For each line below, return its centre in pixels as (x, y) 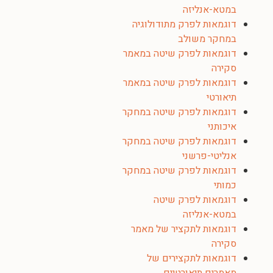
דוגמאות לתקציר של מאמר (184, 229)
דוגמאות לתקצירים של (192, 258)
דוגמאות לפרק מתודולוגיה (184, 24)
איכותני (222, 127)
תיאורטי (222, 97)
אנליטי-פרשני (209, 156)
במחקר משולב (207, 39)
